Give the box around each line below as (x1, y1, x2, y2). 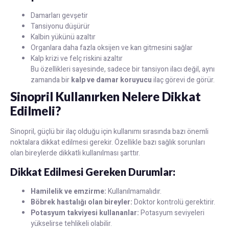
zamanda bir (31, 74, 71, 85)
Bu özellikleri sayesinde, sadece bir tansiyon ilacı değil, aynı (31, 63, 215, 75)
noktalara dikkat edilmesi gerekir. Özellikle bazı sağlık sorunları (10, 136, 205, 148)
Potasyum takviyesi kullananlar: (31, 208, 139, 219)
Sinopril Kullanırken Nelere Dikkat (10, 88, 201, 104)
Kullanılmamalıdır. (106, 186, 162, 197)
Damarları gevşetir (31, 10, 88, 21)
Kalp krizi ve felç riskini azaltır (31, 53, 123, 64)
